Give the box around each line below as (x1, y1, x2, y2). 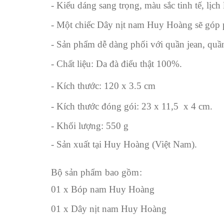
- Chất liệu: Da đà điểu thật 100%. (51, 58, 182, 69)
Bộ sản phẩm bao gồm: (51, 166, 142, 177)
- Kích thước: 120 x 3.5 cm (51, 80, 155, 91)
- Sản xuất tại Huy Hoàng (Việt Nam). (51, 138, 197, 149)
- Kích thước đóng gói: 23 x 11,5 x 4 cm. (51, 100, 212, 111)
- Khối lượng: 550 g (51, 120, 128, 131)
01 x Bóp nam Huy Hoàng (51, 183, 154, 194)
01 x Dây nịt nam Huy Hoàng (51, 203, 166, 214)
